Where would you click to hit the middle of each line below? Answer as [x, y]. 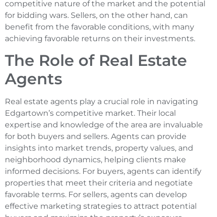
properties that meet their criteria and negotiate [99, 183]
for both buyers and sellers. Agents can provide [96, 137]
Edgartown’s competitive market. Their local [90, 113]
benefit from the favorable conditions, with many [100, 27]
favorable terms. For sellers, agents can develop [96, 195]
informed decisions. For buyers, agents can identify [103, 171]
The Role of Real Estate [96, 61]
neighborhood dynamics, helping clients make [95, 160]
